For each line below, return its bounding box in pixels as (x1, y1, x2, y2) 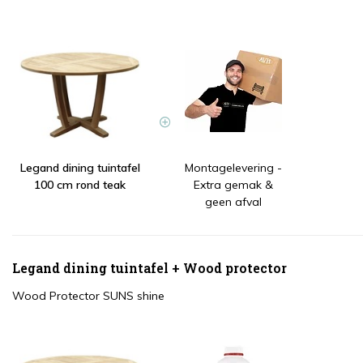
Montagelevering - (184, 160, 282, 176)
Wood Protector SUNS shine (12, 288, 164, 304)
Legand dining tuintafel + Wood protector (12, 259, 287, 277)
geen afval (204, 194, 262, 210)
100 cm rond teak (34, 177, 126, 193)
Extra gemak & (193, 177, 273, 193)
